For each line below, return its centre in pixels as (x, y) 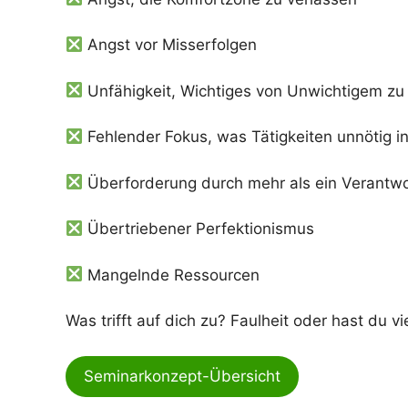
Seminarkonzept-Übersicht (182, 376)
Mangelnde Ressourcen (172, 275)
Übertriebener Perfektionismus (199, 229)
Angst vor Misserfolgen (170, 45)
